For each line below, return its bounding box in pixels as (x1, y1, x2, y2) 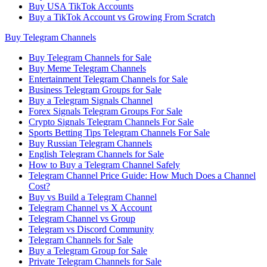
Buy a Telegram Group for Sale (29, 246, 147, 256)
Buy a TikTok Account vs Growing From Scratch (29, 12, 215, 22)
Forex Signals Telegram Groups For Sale (29, 106, 182, 116)
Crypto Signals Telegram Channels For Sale (29, 117, 194, 127)
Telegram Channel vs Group (29, 213, 135, 223)
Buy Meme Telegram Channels (29, 63, 146, 73)
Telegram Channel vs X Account (29, 203, 152, 213)
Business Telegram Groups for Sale (29, 85, 162, 95)
